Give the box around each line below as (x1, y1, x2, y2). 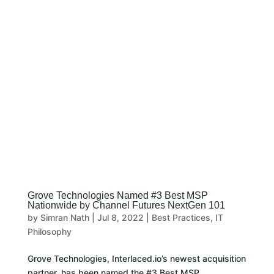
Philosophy (27, 226, 72, 237)
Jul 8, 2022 (97, 212, 144, 223)
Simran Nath (40, 212, 89, 223)
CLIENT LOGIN (108, 64, 166, 72)
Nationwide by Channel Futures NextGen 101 (27, 199, 225, 210)
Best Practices (151, 212, 210, 223)
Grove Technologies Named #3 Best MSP (27, 190, 208, 201)
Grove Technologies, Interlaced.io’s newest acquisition (27, 253, 246, 264)
